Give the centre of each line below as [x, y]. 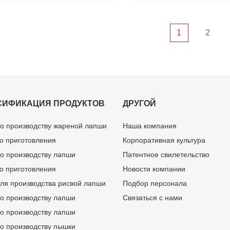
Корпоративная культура [164, 140]
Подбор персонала [155, 183]
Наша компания [150, 126]
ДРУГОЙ [139, 103]
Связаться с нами [152, 197]
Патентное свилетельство [166, 154]
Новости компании [154, 169]
